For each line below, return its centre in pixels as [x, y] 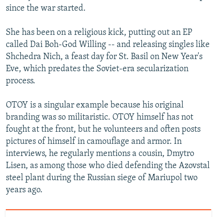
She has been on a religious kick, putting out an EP [99, 33]
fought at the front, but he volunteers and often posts [103, 130]
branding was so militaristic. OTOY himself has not [100, 118]
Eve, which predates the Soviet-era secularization [97, 69]
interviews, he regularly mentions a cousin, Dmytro [100, 154]
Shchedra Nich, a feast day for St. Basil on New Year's [104, 57]
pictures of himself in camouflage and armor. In [94, 142]
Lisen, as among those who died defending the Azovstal [108, 166]
